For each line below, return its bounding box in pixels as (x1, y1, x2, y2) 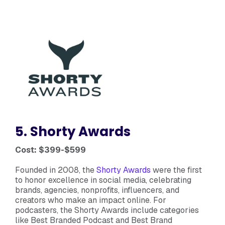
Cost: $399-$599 (15, 144, 86, 155)
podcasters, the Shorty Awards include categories (15, 204, 199, 215)
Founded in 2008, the (15, 164, 96, 175)
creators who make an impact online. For (15, 194, 166, 205)
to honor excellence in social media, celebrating (15, 174, 191, 185)
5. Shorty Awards (15, 122, 131, 141)
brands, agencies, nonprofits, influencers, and (15, 184, 179, 195)
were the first (151, 164, 202, 175)
